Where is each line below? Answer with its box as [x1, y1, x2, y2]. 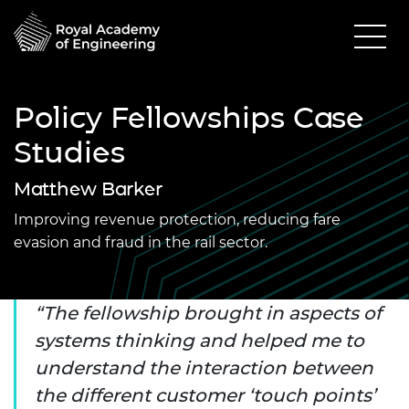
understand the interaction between [35, 356, 373, 379]
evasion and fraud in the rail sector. [14, 233, 267, 251]
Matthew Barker [14, 177, 163, 200]
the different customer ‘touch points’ [35, 383, 376, 406]
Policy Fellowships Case [14, 99, 364, 135]
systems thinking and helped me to [35, 329, 364, 351]
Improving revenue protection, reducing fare [14, 210, 341, 228]
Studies [14, 133, 125, 170]
